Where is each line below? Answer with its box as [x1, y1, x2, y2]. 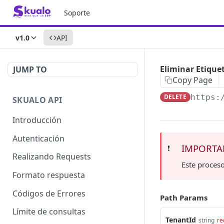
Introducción [12, 114, 61, 125]
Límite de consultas [12, 206, 85, 217]
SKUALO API [12, 94, 62, 105]
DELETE [164, 92, 186, 101]
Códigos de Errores [12, 187, 85, 199]
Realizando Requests [12, 151, 91, 162]
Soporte [64, 7, 90, 17]
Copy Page [172, 74, 212, 85]
